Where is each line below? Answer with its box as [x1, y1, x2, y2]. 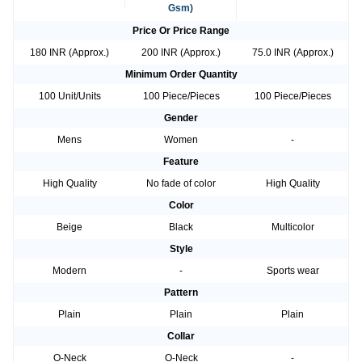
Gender [164, 112, 198, 124]
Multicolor [271, 221, 314, 234]
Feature [163, 156, 199, 168]
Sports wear [266, 265, 319, 277]
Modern [53, 265, 86, 277]
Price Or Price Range [133, 25, 229, 37]
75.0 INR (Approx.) [251, 47, 334, 59]
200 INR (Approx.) [141, 47, 221, 59]
